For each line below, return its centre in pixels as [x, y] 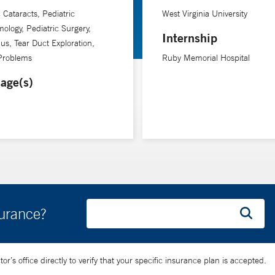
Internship [189, 37]
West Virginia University [204, 13]
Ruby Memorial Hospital [206, 57]
